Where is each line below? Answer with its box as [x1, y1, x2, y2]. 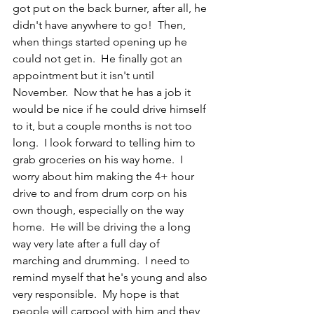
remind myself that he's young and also [13, 271, 210, 285]
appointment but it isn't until [13, 69, 157, 83]
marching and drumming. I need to [13, 254, 193, 268]
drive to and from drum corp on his [13, 186, 190, 200]
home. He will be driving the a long [13, 220, 193, 234]
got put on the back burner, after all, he [13, 1, 210, 15]
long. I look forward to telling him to [13, 136, 198, 150]
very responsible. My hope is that [13, 287, 182, 301]
